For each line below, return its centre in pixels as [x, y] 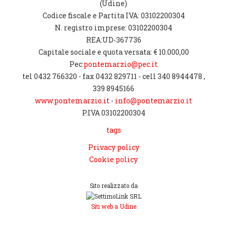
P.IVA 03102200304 [113, 113]
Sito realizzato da [113, 186]
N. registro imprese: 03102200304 [113, 28]
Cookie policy [113, 159]
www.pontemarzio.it [72, 101]
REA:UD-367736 [113, 40]
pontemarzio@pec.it [121, 64]
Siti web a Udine [113, 206]
